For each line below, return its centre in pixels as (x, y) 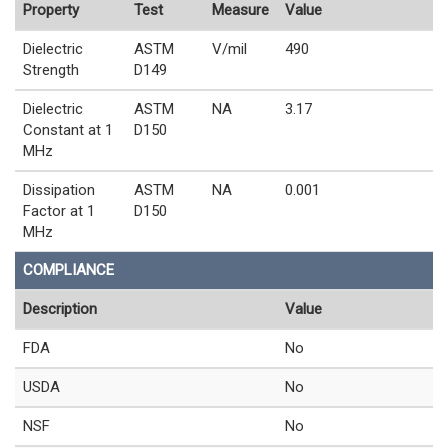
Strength (51, 70)
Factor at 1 (59, 211)
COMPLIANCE (68, 270)
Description (60, 309)
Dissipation (59, 190)
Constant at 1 (68, 130)
